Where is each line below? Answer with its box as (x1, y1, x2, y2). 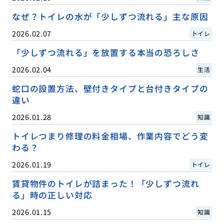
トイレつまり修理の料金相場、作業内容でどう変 (11, 130, 208, 142)
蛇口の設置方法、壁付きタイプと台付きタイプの (11, 82, 208, 94)
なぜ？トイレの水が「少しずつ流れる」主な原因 (11, 10, 208, 22)
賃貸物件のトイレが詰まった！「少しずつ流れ (11, 177, 199, 190)
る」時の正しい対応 (11, 189, 92, 201)
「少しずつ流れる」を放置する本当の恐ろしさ (11, 46, 199, 58)
